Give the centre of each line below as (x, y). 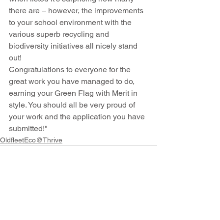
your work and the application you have (78, 116)
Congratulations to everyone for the (71, 69)
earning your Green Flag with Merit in (74, 93)
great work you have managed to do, (73, 81)
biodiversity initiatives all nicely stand (74, 46)
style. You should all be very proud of (73, 105)
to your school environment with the (71, 22)
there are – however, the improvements (77, 10)
